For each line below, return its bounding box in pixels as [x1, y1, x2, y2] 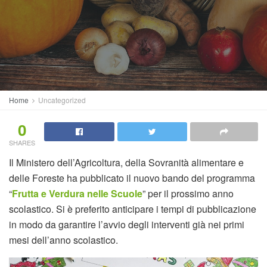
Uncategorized [38, 95, 86, 105]
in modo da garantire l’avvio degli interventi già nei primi [9, 218, 244, 231]
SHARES [9, 138, 35, 147]
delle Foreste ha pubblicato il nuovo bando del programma [9, 171, 255, 185]
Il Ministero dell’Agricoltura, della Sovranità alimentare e [9, 156, 244, 169]
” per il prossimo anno [142, 187, 234, 200]
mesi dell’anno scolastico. [9, 233, 118, 247]
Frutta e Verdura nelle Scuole [12, 187, 142, 200]
